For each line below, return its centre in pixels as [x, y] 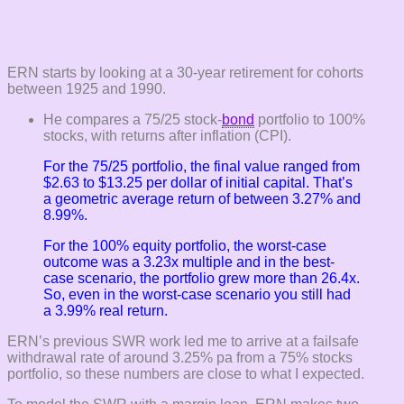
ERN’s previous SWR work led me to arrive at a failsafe [183, 341]
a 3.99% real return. [106, 310]
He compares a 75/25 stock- [133, 119]
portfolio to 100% [310, 119]
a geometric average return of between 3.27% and [202, 198]
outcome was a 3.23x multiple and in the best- [189, 262]
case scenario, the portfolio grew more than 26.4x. [202, 278]
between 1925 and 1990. [87, 88]
